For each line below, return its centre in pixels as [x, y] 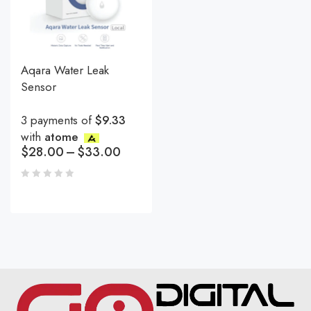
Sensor [39, 87]
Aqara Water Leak [65, 70]
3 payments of [58, 120]
